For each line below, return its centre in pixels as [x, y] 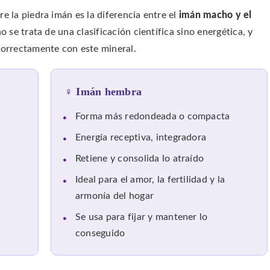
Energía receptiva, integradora [141, 138]
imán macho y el [215, 15]
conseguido [100, 234]
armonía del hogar [115, 196]
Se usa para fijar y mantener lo [142, 218]
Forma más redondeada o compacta [153, 117]
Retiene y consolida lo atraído [140, 159]
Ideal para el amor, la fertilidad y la [150, 180]
